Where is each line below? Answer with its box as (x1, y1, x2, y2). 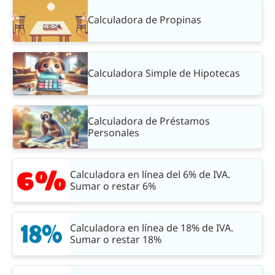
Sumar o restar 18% (69, 232, 161, 246)
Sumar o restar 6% (69, 179, 156, 193)
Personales (88, 125, 140, 139)
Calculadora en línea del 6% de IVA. (69, 167, 230, 181)
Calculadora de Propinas (88, 13, 202, 27)
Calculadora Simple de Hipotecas (88, 66, 241, 80)
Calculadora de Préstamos (88, 114, 211, 128)
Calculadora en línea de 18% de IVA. (69, 220, 233, 234)
